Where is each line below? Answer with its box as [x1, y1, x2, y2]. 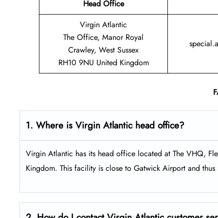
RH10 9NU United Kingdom [58, 57, 149, 69]
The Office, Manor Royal [63, 32, 144, 43]
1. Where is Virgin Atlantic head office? [26, 119, 184, 132]
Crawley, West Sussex [68, 44, 139, 56]
